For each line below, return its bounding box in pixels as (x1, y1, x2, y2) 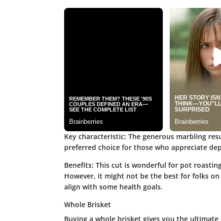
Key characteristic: (64, 131, 126, 141)
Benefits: (64, 160, 94, 170)
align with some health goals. (64, 182, 163, 191)
